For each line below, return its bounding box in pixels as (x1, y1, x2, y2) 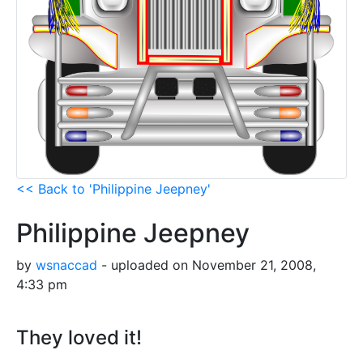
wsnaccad (36, 257, 97, 274)
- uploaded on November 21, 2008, (97, 257, 316, 274)
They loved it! (16, 326, 142, 350)
